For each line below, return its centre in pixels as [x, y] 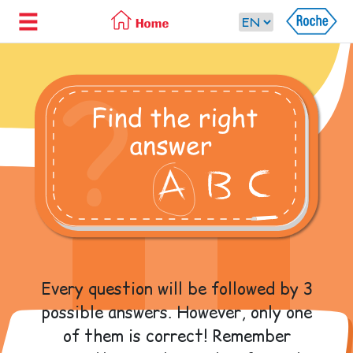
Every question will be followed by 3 [176, 289]
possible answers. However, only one [176, 313]
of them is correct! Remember [176, 336]
